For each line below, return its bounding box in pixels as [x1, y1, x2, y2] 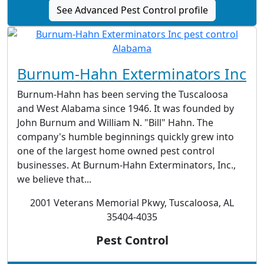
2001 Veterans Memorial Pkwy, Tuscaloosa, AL [30, 196, 234, 210]
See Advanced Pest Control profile [56, 4, 208, 17]
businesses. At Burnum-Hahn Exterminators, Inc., [17, 159, 236, 172]
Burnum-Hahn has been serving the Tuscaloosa [17, 88, 228, 101]
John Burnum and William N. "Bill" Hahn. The [17, 116, 213, 130]
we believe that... [17, 173, 91, 186]
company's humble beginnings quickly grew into [17, 130, 234, 144]
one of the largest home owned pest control [17, 144, 214, 158]
